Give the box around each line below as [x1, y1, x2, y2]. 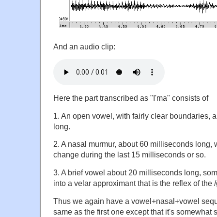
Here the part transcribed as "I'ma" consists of [53, 93, 208, 102]
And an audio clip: [53, 42, 115, 51]
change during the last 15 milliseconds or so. [53, 150, 206, 159]
